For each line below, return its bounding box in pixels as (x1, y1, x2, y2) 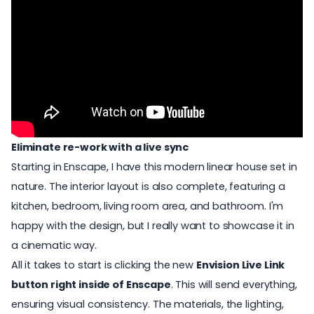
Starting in (11, 159, 64, 174)
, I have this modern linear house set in (107, 159, 297, 174)
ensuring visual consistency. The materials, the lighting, (11, 296, 284, 311)
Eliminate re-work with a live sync (11, 139, 189, 154)
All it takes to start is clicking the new (11, 257, 196, 272)
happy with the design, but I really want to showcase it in (11, 218, 294, 233)
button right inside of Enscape (11, 277, 171, 292)
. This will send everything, (170, 277, 297, 292)
